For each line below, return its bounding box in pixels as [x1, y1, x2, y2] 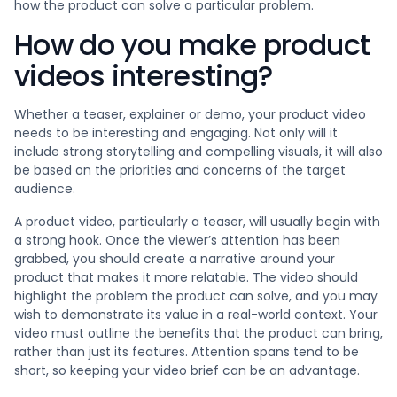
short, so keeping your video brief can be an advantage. [14, 362, 360, 379]
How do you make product [14, 25, 370, 65]
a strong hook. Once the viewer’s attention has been [14, 231, 340, 249]
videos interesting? [14, 56, 273, 96]
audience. [14, 180, 75, 198]
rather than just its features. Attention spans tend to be [14, 343, 359, 361]
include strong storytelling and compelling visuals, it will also [14, 143, 383, 160]
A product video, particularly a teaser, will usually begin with [14, 213, 380, 230]
